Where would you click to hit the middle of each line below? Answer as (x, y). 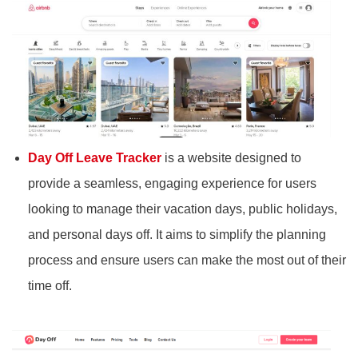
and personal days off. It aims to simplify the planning (177, 234)
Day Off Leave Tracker (95, 157)
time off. (50, 285)
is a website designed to (233, 157)
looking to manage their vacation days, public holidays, (183, 209)
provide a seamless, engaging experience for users (172, 183)
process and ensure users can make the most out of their (187, 260)
